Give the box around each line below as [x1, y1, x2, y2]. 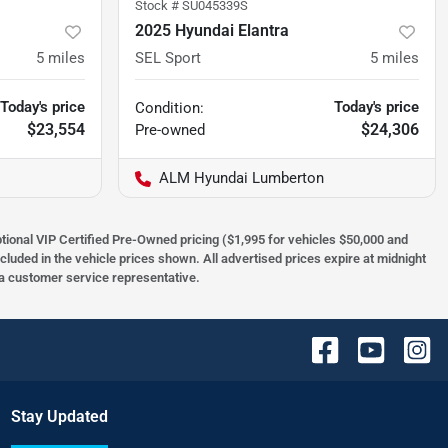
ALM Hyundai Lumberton [159, 169, 324, 188]
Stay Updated [10, 407, 108, 427]
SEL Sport [135, 49, 201, 68]
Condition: [135, 99, 204, 118]
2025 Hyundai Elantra [135, 21, 289, 41]
